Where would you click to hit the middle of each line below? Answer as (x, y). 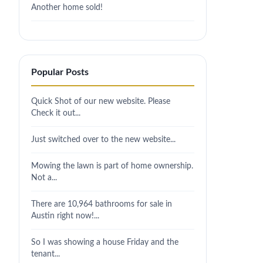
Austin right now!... (65, 216)
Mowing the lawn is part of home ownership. (112, 166)
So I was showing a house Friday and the (105, 242)
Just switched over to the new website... (103, 139)
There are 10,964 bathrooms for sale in (102, 204)
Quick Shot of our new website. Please (101, 101)
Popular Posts (60, 72)
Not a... (44, 178)
